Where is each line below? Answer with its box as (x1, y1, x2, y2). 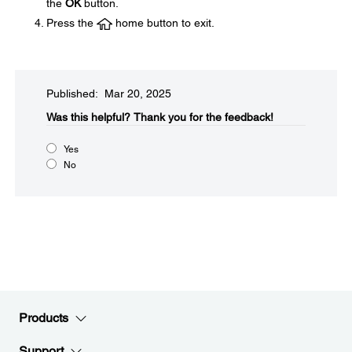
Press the (46, 16, 97, 29)
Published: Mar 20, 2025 (46, 87, 171, 100)
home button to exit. (112, 16, 214, 29)
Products (19, 310, 68, 325)
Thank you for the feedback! (134, 111, 273, 123)
